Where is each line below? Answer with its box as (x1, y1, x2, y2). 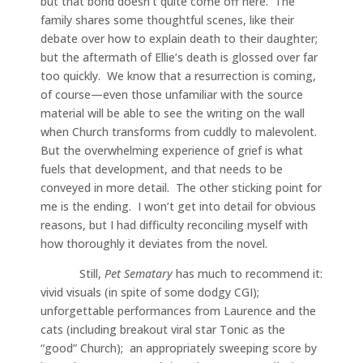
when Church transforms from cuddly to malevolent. (41, 124, 320, 139)
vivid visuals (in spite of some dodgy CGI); (41, 284, 259, 300)
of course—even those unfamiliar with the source (41, 87, 303, 102)
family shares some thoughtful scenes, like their (41, 12, 294, 28)
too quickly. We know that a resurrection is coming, (41, 68, 316, 83)
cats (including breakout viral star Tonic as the (41, 322, 285, 337)
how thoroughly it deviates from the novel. (41, 236, 267, 251)
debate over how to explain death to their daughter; (41, 31, 318, 46)
